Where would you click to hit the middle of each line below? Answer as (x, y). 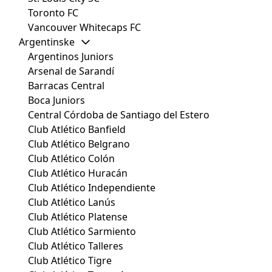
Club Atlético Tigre (70, 261)
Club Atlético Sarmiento (82, 232)
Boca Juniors (56, 100)
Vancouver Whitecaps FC (84, 28)
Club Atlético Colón (71, 159)
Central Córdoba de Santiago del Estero (119, 115)
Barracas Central (66, 86)
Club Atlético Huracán (78, 173)
